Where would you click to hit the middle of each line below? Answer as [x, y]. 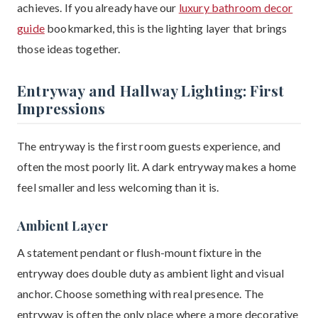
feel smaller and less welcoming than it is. [118, 187]
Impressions [61, 108]
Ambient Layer [63, 225]
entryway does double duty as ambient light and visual [151, 273]
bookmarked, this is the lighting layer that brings [166, 28]
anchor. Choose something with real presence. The [141, 294]
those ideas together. [69, 49]
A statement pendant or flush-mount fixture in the [139, 252]
